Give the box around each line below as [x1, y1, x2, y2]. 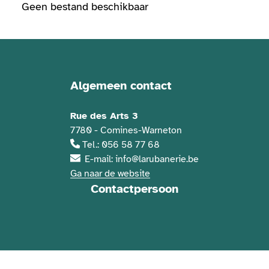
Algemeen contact [70, 78, 172, 94]
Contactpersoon [91, 181, 178, 197]
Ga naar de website [70, 168, 150, 180]
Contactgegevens [133, 78, 208, 91]
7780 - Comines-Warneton [70, 124, 182, 137]
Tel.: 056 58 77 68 [82, 139, 160, 151]
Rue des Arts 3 [70, 110, 138, 122]
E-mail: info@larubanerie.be [85, 153, 199, 166]
